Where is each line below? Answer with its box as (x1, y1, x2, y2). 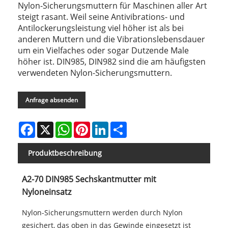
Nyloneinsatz (21, 186, 71, 198)
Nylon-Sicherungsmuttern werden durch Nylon (21, 208, 183, 218)
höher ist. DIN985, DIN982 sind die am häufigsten (18, 56, 206, 68)
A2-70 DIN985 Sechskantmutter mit (21, 174, 156, 185)
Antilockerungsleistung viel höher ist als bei (18, 22, 184, 34)
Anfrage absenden (25, 96, 78, 105)
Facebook (35, 121, 67, 131)
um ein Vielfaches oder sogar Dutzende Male (18, 45, 189, 56)
